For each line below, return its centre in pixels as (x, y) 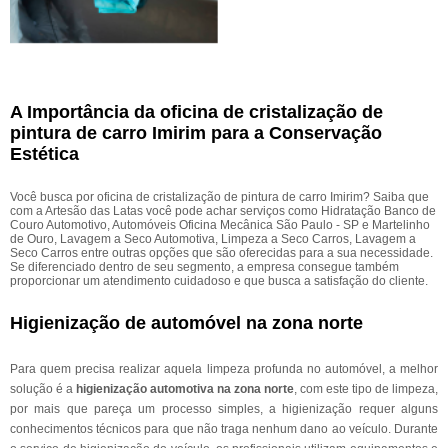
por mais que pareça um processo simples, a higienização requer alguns (224, 409)
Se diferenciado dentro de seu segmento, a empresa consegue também (204, 267)
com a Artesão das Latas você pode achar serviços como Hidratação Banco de (223, 211)
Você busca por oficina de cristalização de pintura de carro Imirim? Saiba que (219, 197)
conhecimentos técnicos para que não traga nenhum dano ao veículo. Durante (224, 429)
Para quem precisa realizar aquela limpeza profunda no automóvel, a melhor (224, 369)
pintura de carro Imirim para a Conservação (196, 133)
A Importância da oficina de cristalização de (196, 112)
